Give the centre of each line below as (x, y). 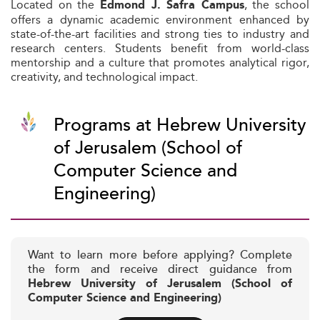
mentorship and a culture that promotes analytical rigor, (160, 62)
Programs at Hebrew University (180, 125)
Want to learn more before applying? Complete (160, 255)
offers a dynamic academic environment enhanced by (160, 20)
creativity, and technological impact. (104, 77)
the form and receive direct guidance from (160, 270)
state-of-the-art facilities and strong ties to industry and (160, 34)
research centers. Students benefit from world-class (160, 48)
